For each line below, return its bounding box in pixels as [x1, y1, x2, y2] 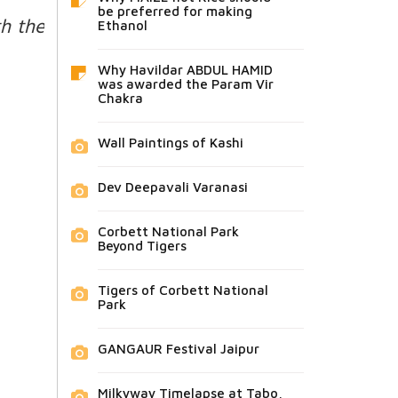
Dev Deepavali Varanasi [97, 179, 248, 195]
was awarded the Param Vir [97, 76, 274, 92]
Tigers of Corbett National [97, 282, 268, 298]
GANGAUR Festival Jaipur [97, 340, 259, 356]
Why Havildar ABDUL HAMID [97, 61, 273, 77]
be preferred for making [97, 3, 252, 19]
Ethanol [97, 17, 147, 33]
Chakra [97, 90, 143, 106]
